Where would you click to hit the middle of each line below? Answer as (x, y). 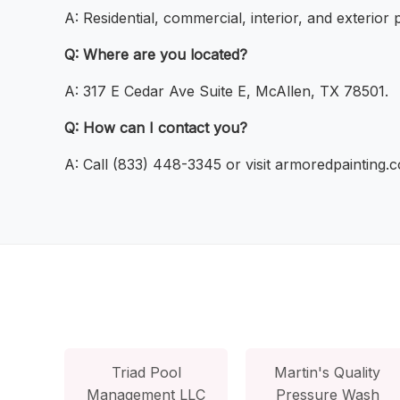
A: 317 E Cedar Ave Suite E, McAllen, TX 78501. (226, 92)
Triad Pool (146, 372)
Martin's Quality (328, 372)
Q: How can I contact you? (156, 128)
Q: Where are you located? (156, 55)
